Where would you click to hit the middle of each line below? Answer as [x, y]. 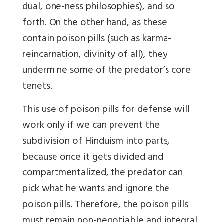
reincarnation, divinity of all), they [95, 55]
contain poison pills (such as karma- [97, 39]
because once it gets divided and [93, 158]
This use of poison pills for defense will [106, 110]
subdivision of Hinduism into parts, [96, 142]
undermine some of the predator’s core [107, 71]
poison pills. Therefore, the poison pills [105, 205]
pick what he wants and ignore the [96, 189]
